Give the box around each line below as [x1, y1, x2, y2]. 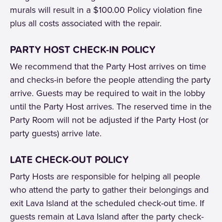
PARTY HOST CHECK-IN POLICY [10, 42, 156, 57]
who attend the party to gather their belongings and [10, 183, 209, 196]
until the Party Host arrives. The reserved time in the [10, 100, 212, 113]
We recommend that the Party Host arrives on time [10, 60, 206, 73]
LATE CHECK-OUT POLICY [10, 152, 129, 167]
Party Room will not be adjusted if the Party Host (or [10, 113, 209, 126]
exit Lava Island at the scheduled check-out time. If [10, 197, 204, 210]
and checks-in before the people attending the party [10, 73, 211, 86]
